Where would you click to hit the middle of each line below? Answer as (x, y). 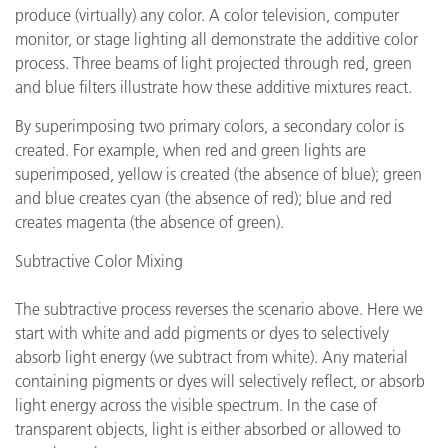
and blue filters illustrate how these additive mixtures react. (213, 87)
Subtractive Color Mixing (99, 261)
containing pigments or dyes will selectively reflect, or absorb (220, 381)
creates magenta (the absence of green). (149, 222)
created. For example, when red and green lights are (190, 150)
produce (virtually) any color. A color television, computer (207, 15)
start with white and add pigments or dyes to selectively (202, 333)
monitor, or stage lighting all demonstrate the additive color (216, 39)
